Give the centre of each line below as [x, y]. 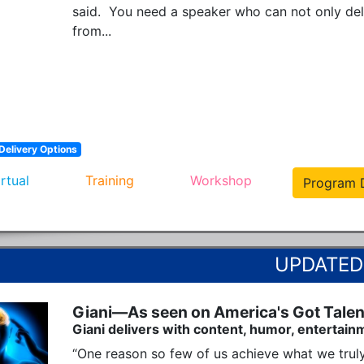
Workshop [221, 180]
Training [110, 180]
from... [92, 30]
